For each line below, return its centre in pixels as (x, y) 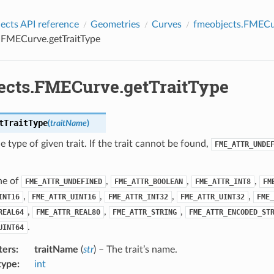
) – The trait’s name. (135, 249)
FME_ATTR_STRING (144, 212)
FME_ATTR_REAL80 (68, 212)
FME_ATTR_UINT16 (64, 197)
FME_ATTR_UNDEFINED (63, 181)
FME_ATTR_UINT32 (212, 197)
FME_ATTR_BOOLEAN (148, 181)
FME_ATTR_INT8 (223, 181)
